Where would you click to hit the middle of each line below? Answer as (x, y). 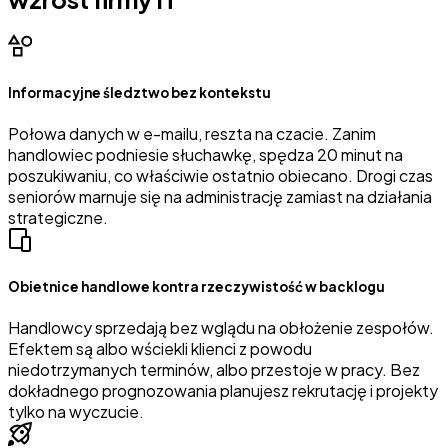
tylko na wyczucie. (76, 412)
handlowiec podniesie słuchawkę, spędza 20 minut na (205, 154)
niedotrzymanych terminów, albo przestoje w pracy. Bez (214, 370)
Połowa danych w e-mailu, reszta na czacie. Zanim (192, 133)
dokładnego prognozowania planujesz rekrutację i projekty (223, 391)
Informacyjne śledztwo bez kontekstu (139, 92)
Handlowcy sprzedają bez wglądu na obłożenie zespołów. (221, 328)
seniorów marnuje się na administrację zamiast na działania (220, 196)
